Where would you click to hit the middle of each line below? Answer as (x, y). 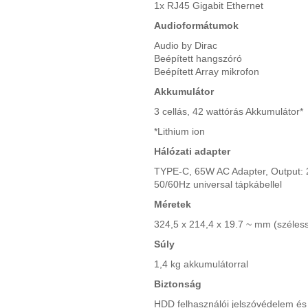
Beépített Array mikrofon (207, 71)
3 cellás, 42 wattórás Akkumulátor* (229, 111)
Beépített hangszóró (198, 58)
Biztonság (178, 284)
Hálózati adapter (192, 151)
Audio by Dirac (186, 45)
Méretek (173, 204)
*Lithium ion (179, 131)
